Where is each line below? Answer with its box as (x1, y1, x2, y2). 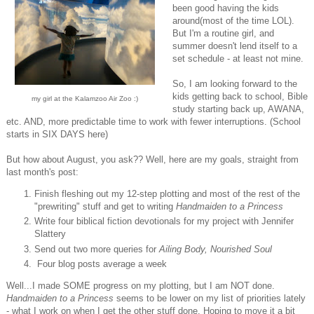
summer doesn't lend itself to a (172, 41, 297, 52)
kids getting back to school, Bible (172, 91, 308, 102)
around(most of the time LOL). (172, 15, 294, 27)
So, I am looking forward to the (172, 78, 297, 90)
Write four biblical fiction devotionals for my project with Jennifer (34, 216, 294, 227)
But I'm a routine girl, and (172, 28, 274, 39)
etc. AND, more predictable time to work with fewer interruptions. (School (6, 116, 301, 128)
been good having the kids (172, 3, 279, 14)
